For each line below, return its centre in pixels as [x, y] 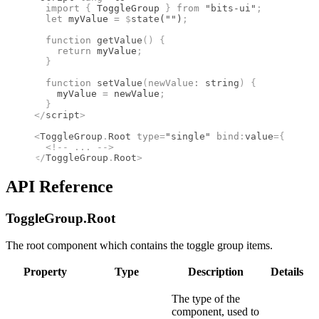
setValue [117, 83]
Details [287, 272]
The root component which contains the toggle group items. [139, 246]
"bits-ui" [231, 8]
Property [45, 272]
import [60, 8]
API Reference [59, 186]
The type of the [206, 299]
